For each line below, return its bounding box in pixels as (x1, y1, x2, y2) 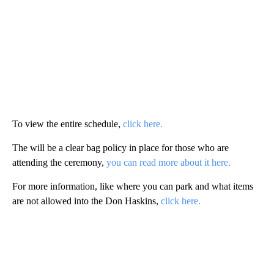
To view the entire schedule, (12, 119, 123, 130)
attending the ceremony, (12, 157, 106, 168)
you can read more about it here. (106, 157, 231, 168)
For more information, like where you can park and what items (12, 181, 253, 192)
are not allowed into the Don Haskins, (12, 196, 161, 207)
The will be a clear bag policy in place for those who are (12, 143, 229, 154)
